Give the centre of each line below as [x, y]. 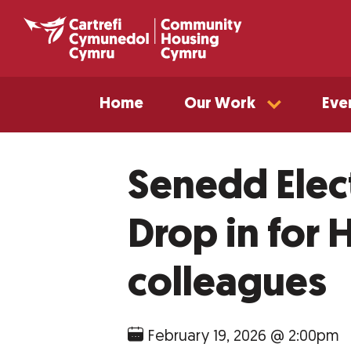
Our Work [220, 104]
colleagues [228, 285]
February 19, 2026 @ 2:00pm [242, 337]
